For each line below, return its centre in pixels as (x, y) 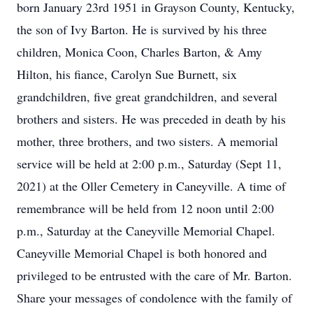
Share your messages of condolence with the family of (154, 298)
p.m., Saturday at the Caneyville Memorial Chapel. (146, 231)
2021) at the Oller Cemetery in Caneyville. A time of (151, 186)
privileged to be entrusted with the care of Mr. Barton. (154, 275)
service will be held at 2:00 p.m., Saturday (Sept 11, (149, 163)
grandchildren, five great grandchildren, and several (147, 96)
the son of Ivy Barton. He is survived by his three (142, 29)
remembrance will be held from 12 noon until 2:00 (145, 208)
